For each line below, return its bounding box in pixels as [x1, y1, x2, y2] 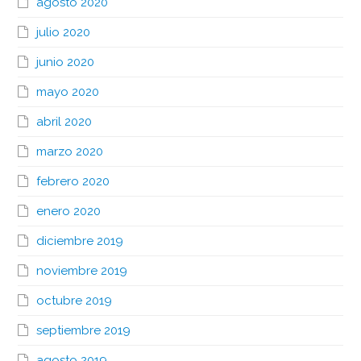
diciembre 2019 [36, 233, 124, 248]
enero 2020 [36, 203, 102, 218]
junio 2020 [36, 54, 95, 69]
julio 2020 [36, 24, 91, 39]
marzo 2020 [36, 143, 104, 159]
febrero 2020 [36, 173, 110, 189]
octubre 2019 [36, 293, 113, 308]
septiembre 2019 [36, 322, 131, 338]
